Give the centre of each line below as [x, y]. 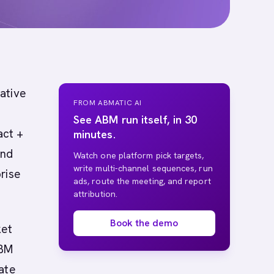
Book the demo [144, 223]
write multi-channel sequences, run [143, 168]
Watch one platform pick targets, [139, 155]
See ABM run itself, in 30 [135, 120]
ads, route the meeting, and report [142, 181]
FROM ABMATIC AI [108, 103]
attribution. [95, 194]
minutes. [94, 134]
